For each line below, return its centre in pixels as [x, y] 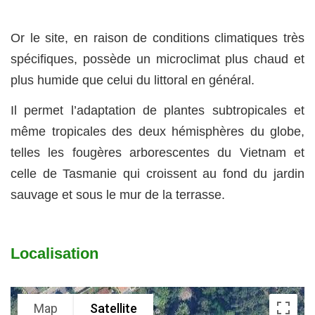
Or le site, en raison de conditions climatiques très [157, 38]
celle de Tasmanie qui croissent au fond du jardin [157, 173]
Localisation [54, 253]
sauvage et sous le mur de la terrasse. [118, 194]
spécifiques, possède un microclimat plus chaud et [157, 59]
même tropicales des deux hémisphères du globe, [157, 131]
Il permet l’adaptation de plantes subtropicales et [157, 110]
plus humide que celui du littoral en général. [133, 81]
